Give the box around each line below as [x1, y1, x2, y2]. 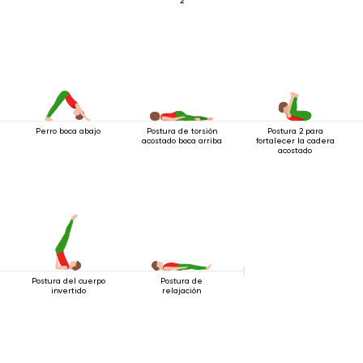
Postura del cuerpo [31, 276, 105, 285]
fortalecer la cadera [255, 136, 335, 145]
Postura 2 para [267, 126, 323, 135]
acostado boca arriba [141, 136, 222, 145]
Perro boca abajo [36, 126, 100, 135]
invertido [50, 286, 86, 295]
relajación [162, 286, 201, 295]
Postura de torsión [146, 126, 217, 135]
